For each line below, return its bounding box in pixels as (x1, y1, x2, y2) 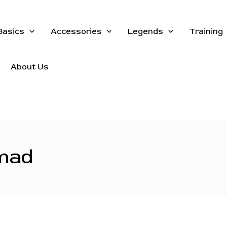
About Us (11, 62, 49, 72)
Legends (128, 26, 164, 36)
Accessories (50, 26, 102, 36)
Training (189, 26, 223, 36)
